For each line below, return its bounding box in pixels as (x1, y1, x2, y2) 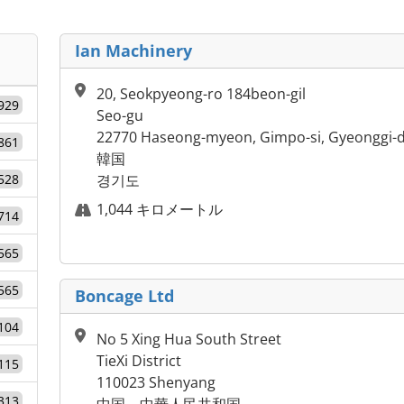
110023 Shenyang (96, 372, 216, 393)
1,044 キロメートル (96, 199, 223, 220)
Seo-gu (96, 106, 143, 126)
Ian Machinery (75, 40, 192, 62)
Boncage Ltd (75, 285, 174, 308)
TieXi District (96, 351, 181, 372)
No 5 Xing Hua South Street (96, 329, 281, 350)
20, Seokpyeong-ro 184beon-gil (96, 84, 306, 105)
